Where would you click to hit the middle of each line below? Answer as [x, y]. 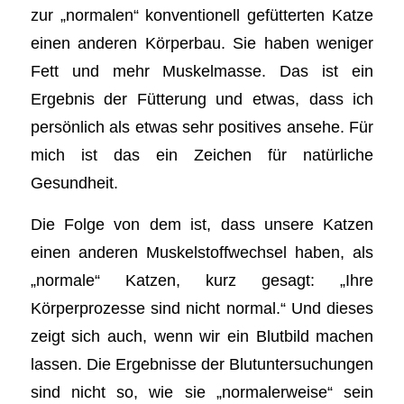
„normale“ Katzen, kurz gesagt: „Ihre [202, 280]
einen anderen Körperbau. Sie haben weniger [202, 42]
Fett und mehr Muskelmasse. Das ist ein [202, 70]
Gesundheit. [74, 182]
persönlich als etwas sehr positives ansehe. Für [202, 126]
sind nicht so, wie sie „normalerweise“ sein [202, 392]
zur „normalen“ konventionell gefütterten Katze [202, 14]
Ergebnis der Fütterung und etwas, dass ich [202, 98]
